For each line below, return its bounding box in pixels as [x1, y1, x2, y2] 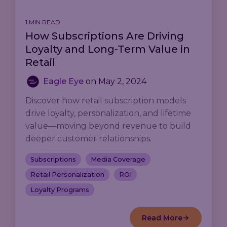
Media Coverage [91, 156, 145, 164]
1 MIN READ [25, 18, 60, 26]
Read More [142, 213, 182, 223]
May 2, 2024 [98, 77, 146, 87]
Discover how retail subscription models [25, 96, 186, 106]
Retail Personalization [30, 171, 104, 179]
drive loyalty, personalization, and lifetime [25, 108, 191, 119]
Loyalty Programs [30, 186, 89, 194]
